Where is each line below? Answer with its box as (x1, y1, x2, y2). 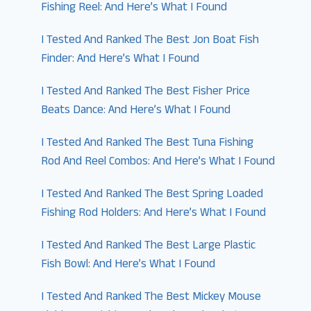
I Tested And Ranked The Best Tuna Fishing (41, 133, 254, 153)
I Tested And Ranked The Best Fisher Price (41, 82, 251, 102)
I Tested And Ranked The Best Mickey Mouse (41, 287, 262, 308)
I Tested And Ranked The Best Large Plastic (41, 236, 256, 256)
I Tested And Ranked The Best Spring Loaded (41, 185, 264, 205)
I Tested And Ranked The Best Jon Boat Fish (41, 31, 260, 51)
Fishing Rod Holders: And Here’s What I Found (41, 203, 267, 224)
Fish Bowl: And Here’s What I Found (41, 255, 216, 275)
